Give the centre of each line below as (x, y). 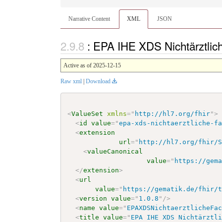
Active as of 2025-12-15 (92, 65)
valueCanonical (115, 151)
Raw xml (71, 81)
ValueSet (87, 113)
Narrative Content (89, 19)
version (93, 198)
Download (98, 81)
